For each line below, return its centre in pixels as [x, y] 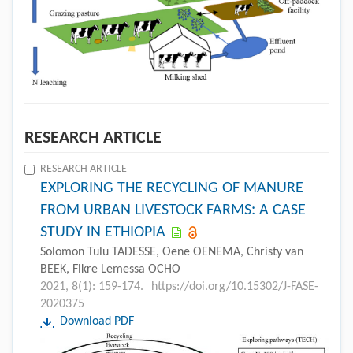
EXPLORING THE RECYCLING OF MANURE [172, 189]
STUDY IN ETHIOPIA [103, 233]
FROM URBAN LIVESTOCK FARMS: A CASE [173, 211]
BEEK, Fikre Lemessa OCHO [110, 270]
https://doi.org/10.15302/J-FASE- [235, 287]
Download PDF [97, 322]
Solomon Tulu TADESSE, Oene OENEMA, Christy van [172, 253]
